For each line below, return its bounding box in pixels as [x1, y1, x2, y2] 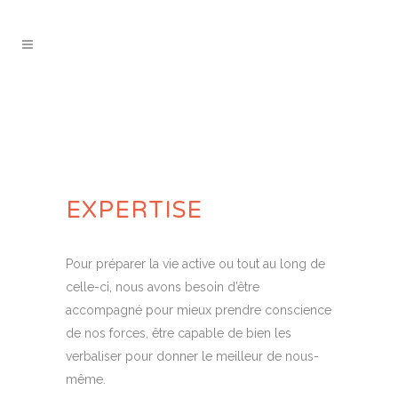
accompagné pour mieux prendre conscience [66, 303, 331, 317]
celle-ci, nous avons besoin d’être [66, 280, 259, 294]
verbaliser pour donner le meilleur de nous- [66, 349, 319, 363]
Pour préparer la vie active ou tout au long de [66, 257, 325, 271]
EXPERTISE [66, 196, 203, 224]
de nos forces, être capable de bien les [66, 326, 291, 340]
